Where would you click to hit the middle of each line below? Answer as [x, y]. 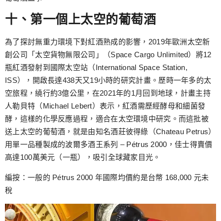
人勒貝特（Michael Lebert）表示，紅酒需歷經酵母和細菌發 [105, 106]
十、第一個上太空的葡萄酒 [80, 19]
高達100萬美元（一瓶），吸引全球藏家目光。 [83, 157]
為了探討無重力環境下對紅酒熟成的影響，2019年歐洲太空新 [108, 42]
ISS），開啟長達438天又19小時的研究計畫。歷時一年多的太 [108, 80]
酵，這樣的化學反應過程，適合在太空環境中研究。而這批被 [107, 119]
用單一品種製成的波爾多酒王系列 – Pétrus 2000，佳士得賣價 [109, 145]
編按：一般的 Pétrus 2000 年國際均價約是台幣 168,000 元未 [107, 177]
